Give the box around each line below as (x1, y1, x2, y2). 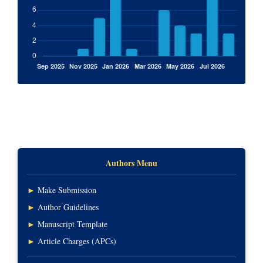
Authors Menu (106, 156, 157, 169)
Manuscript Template (38, 218, 107, 230)
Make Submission (38, 184, 96, 195)
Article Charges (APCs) (38, 235, 116, 247)
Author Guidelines (38, 201, 99, 213)
